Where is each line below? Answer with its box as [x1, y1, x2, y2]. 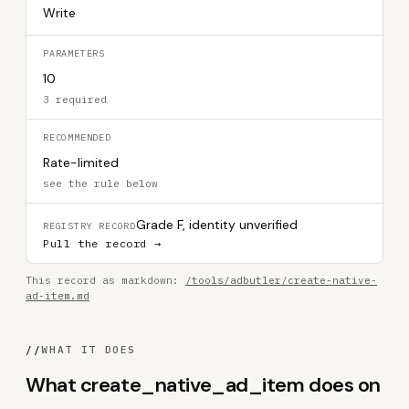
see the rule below [43, 177, 158, 190]
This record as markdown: [26, 274, 185, 287]
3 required [43, 93, 107, 106]
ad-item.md [26, 289, 89, 302]
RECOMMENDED [43, 131, 111, 143]
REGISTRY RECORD [43, 220, 136, 232]
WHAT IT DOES [41, 343, 137, 356]
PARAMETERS [43, 47, 105, 59]
